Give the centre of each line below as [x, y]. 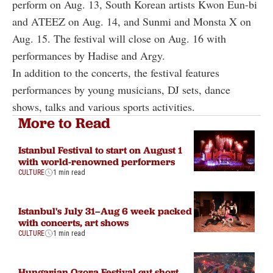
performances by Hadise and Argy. [89, 55]
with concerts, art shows [73, 222]
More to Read [64, 122]
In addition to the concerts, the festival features [116, 72]
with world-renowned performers [97, 161]
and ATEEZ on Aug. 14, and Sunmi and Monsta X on [132, 21]
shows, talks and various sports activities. [104, 106]
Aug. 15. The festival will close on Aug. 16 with [119, 38]
